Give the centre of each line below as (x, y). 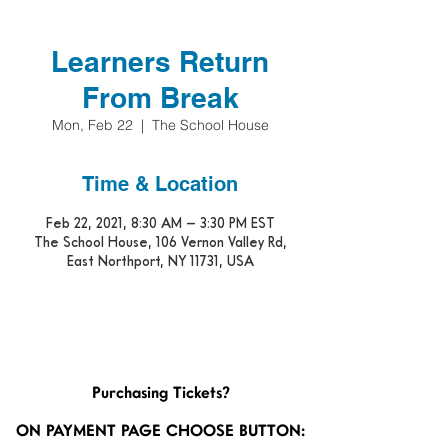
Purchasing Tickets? (160, 394)
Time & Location (160, 184)
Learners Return (160, 61)
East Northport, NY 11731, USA (160, 260)
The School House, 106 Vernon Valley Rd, (160, 241)
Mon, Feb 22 (92, 125)
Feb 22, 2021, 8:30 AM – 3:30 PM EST (160, 222)
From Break (160, 97)
